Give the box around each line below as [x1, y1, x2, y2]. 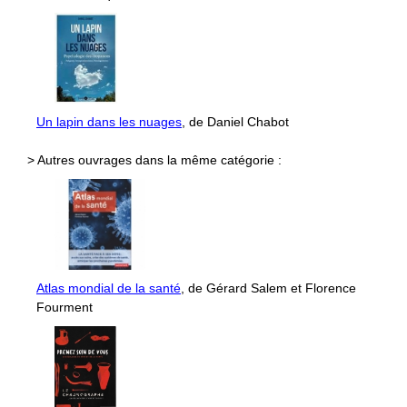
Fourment [36, 299, 93, 314]
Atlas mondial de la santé [36, 280, 181, 295]
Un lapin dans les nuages [36, 114, 182, 129]
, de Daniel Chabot [182, 114, 289, 129]
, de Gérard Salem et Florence [181, 280, 356, 295]
